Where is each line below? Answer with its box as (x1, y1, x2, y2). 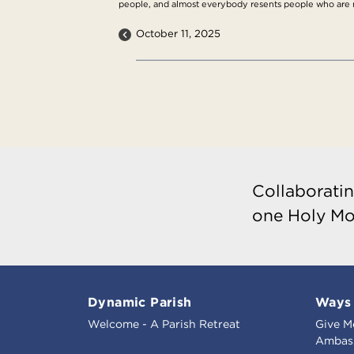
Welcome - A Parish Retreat (88, 316, 240, 331)
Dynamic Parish (88, 293, 192, 310)
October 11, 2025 (136, 26, 221, 40)
